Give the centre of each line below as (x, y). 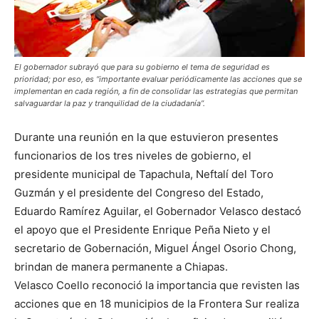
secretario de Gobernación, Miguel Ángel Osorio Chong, (155, 249)
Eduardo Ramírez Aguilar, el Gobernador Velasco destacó (158, 211)
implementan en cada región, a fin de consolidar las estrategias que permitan (156, 91)
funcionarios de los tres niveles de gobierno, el (133, 156)
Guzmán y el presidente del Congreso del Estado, (139, 193)
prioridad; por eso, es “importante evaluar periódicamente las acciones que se (158, 79)
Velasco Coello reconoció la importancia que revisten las (157, 286)
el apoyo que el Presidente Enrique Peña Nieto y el (142, 230)
